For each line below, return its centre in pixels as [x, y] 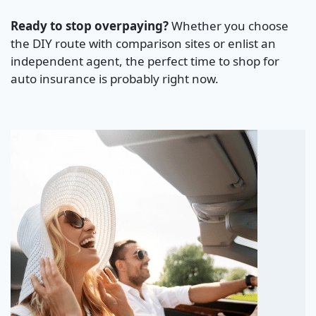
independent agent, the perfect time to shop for [145, 61]
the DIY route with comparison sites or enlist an [143, 44]
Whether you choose [229, 26]
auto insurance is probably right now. [115, 79]
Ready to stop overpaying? [90, 26]
